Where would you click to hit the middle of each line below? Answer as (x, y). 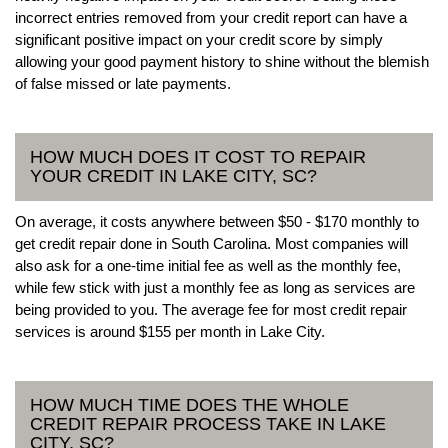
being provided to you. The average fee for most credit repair (211, 309)
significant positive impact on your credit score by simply (199, 39)
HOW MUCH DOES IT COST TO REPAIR (198, 156)
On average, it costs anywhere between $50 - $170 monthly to (217, 221)
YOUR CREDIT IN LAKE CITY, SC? (173, 175)
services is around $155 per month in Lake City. (170, 331)
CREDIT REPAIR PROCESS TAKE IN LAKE (208, 423)
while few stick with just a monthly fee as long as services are (215, 287)
